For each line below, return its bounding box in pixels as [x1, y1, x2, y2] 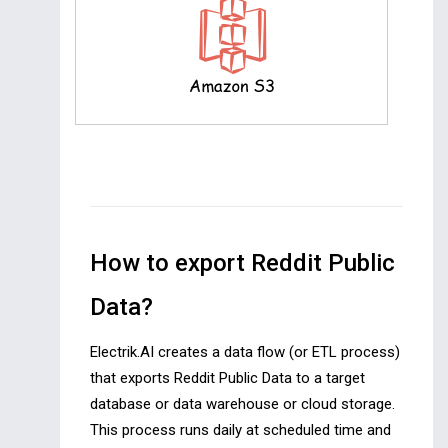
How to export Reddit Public [90, 249, 395, 278]
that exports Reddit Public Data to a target [90, 369, 365, 388]
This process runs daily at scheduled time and [90, 421, 391, 440]
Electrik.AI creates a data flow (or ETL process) [90, 343, 400, 362]
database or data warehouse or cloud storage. [90, 395, 395, 414]
